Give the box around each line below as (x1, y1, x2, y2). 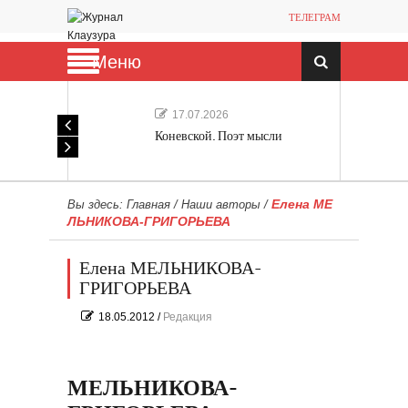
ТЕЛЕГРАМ (289, 12, 341, 24)
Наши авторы (181, 198, 260, 211)
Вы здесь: (67, 198, 127, 211)
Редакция (163, 311, 212, 323)
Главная (127, 198, 170, 211)
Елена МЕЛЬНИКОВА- (79, 258, 262, 280)
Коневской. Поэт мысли (155, 128, 282, 144)
